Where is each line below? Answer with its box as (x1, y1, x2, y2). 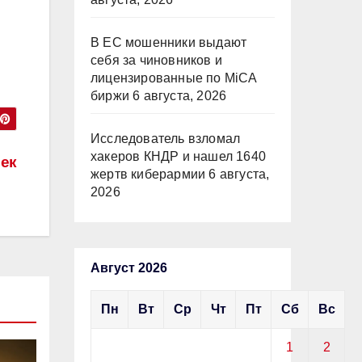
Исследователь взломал (90, 132, 241, 145)
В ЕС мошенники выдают (90, 36, 247, 49)
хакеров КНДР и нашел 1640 (90, 149, 266, 163)
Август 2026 (90, 261, 167, 275)
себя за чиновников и (90, 53, 222, 67)
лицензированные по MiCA (90, 71, 257, 85)
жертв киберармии (90, 167, 206, 181)
